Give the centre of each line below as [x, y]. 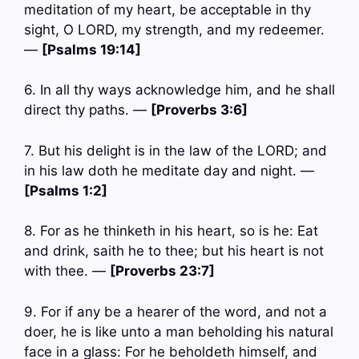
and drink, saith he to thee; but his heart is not [174, 251]
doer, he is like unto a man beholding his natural [179, 331]
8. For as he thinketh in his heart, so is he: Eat [171, 231]
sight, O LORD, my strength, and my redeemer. [174, 29]
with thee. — [67, 271]
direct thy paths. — [87, 110]
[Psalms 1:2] [66, 190]
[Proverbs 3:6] [199, 110]
